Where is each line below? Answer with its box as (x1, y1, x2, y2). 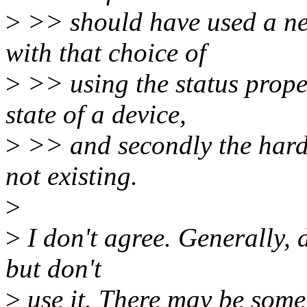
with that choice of (5, 38, 206, 68)
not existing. (5, 161, 138, 191)
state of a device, (5, 99, 186, 130)
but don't (5, 254, 101, 284)
